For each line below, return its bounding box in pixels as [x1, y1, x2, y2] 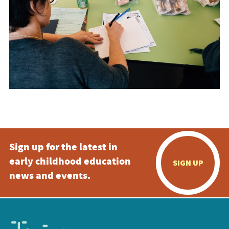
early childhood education [9, 154, 131, 170]
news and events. [9, 168, 90, 185]
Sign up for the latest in [9, 140, 118, 156]
